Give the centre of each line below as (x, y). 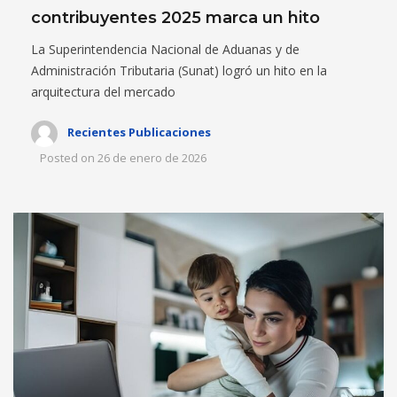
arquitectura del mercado (103, 91)
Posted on (67, 157)
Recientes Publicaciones (139, 132)
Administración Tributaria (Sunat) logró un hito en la (179, 70)
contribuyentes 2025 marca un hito (175, 17)
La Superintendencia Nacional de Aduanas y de (165, 49)
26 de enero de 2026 (152, 157)
